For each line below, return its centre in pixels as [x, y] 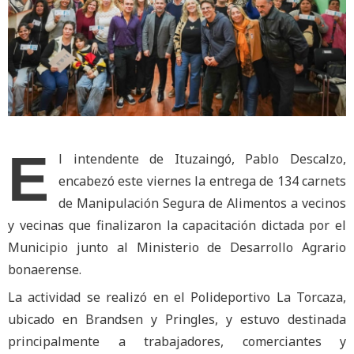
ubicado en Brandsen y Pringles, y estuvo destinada [177, 320]
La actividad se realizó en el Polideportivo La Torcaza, [177, 298]
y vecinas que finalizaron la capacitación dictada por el [177, 226]
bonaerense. [45, 270]
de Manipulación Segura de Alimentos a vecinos [202, 203]
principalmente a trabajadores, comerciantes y [177, 342]
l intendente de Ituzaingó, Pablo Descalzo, [202, 159]
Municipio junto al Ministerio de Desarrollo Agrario [177, 248]
